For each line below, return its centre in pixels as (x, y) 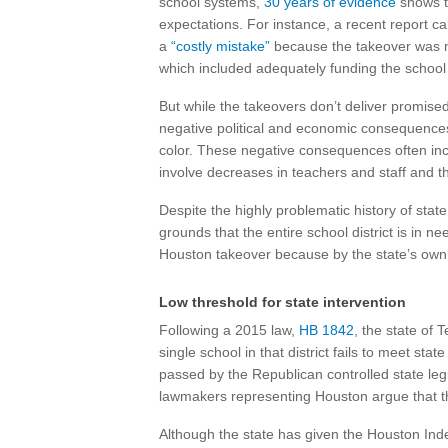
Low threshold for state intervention (282, 302)
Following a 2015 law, (229, 330)
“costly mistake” (220, 46)
